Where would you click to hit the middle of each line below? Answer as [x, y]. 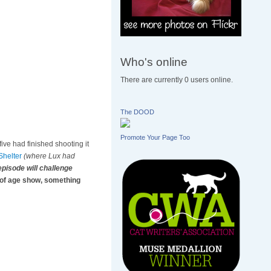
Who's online [154, 61]
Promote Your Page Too [155, 138]
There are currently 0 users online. [177, 80]
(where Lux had [49, 156]
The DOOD [138, 112]
